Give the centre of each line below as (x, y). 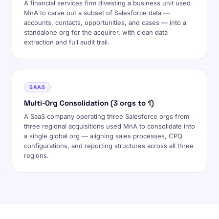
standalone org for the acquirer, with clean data (96, 32)
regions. (36, 155)
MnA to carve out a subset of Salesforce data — (97, 13)
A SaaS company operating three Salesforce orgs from (107, 116)
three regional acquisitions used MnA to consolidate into (109, 126)
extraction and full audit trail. (67, 42)
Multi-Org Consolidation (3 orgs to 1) (89, 103)
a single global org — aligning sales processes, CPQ (103, 136)
